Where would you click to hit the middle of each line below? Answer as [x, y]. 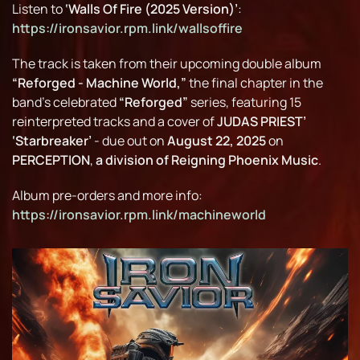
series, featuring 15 [245, 102]
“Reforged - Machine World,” [99, 83]
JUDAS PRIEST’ [262, 122]
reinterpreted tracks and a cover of [115, 122]
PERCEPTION [51, 160]
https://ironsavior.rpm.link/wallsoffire [127, 29]
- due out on [129, 141]
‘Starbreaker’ [52, 141]
